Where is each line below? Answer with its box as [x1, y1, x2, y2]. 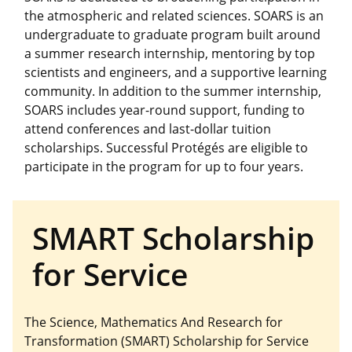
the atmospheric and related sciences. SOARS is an [24, 7, 324, 25]
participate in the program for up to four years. [24, 158, 303, 176]
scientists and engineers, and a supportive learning [24, 64, 327, 82]
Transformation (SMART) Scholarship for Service [24, 332, 309, 350]
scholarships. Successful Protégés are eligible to [24, 139, 308, 157]
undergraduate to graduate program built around [24, 26, 321, 44]
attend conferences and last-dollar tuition [24, 120, 271, 138]
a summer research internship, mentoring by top [24, 45, 315, 63]
